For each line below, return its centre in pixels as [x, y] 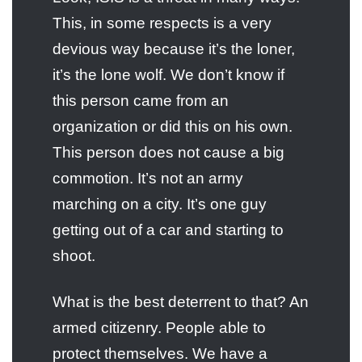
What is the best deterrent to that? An [181, 301]
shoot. [74, 255]
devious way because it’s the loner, [174, 48]
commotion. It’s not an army [148, 178]
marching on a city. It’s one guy [160, 204]
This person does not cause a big [168, 152]
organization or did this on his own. [173, 126]
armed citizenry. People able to [159, 327]
